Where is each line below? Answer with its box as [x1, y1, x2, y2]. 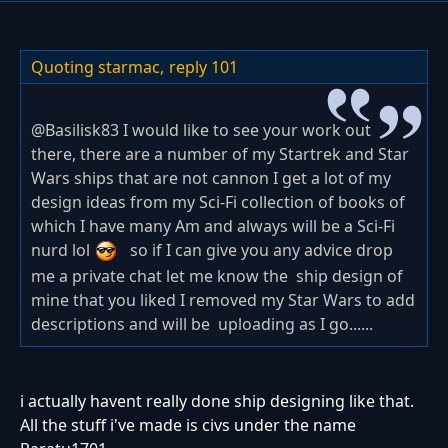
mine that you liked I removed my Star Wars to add [31, 289, 415, 312]
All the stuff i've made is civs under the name [20, 414, 356, 437]
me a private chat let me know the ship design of [31, 265, 403, 288]
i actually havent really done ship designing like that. [20, 390, 414, 413]
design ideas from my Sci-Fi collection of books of [31, 191, 405, 214]
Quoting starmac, [31, 56, 164, 79]
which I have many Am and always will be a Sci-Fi [31, 215, 395, 238]
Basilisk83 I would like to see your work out [45, 119, 371, 142]
